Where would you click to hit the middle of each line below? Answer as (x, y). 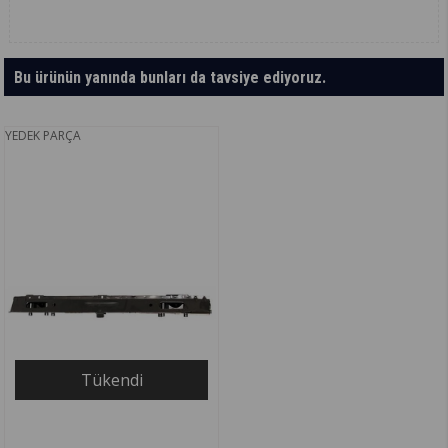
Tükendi (111, 380)
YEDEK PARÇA (43, 136)
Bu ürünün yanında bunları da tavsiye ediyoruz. (170, 78)
